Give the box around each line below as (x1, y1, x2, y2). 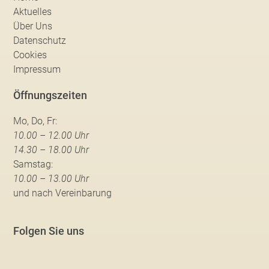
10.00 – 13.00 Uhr (13, 172, 89, 184)
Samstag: (13, 158, 53, 170)
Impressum (13, 63, 61, 75)
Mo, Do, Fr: (13, 115, 58, 127)
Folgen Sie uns (13, 224, 85, 237)
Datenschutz (13, 34, 67, 46)
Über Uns (13, 20, 53, 32)
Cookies (13, 49, 47, 61)
